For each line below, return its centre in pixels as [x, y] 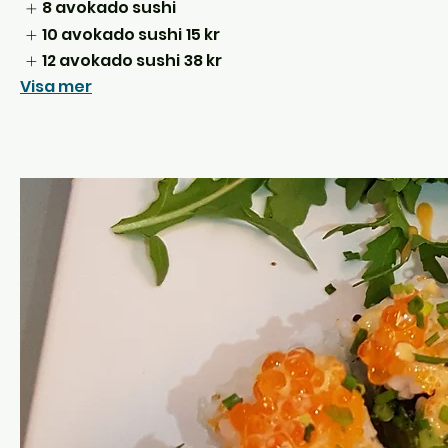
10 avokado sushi [112, 34]
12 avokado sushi [111, 61]
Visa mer [56, 87]
